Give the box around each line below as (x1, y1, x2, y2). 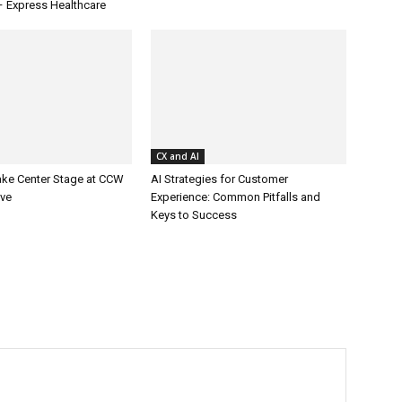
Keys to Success (151, 207, 237, 222)
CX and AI (156, 149, 199, 162)
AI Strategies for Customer (151, 171, 288, 186)
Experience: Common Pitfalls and (151, 189, 320, 204)
